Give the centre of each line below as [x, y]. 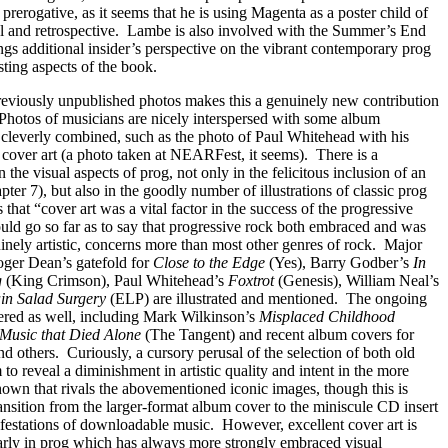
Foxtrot [251, 280]
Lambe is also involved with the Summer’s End [276, 30]
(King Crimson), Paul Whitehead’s [115, 280]
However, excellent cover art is [319, 424]
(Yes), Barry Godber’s [339, 262]
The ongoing [386, 298]
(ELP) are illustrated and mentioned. [224, 298]
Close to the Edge [209, 262]
